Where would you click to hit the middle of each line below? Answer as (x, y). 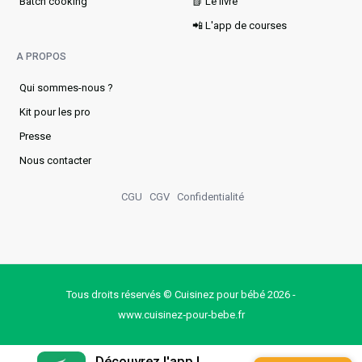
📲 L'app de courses (240, 25)
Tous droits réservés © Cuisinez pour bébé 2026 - (181, 294)
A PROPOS (41, 56)
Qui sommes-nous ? (66, 87)
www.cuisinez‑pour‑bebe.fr (181, 314)
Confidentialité (210, 196)
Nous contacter (55, 160)
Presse (35, 136)
